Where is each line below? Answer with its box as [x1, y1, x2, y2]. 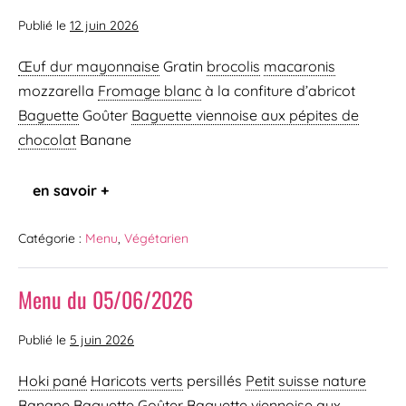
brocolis [207, 57, 260, 75]
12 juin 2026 [70, 17, 139, 34]
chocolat [18, 130, 76, 149]
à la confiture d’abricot [201, 82, 355, 100]
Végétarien [124, 230, 188, 246]
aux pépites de [257, 106, 359, 124]
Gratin [159, 57, 207, 75]
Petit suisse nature [246, 372, 366, 390]
